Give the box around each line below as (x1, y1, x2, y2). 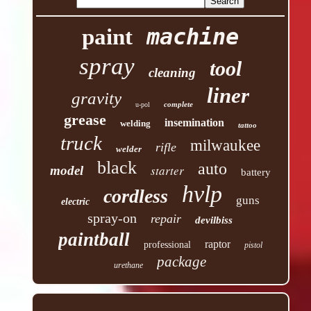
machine (146, 24, 239, 51)
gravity (71, 89, 121, 108)
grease (63, 111, 106, 129)
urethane (114, 260, 144, 271)
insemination (164, 117, 224, 129)
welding (119, 118, 151, 129)
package (157, 253, 207, 271)
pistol (244, 240, 262, 251)
